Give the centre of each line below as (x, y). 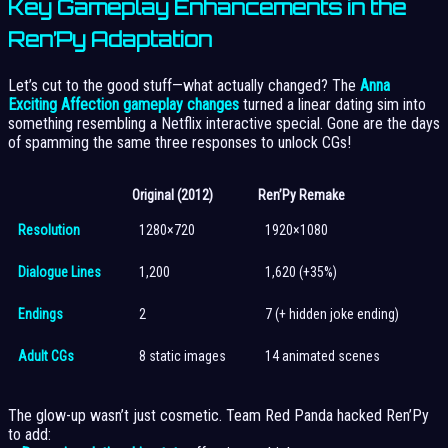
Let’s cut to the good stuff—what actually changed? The (184, 86)
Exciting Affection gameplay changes (123, 105)
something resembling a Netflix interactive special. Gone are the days (224, 124)
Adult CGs (46, 356)
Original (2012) (172, 195)
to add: (29, 435)
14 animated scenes (322, 356)
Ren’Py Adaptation (110, 40)
